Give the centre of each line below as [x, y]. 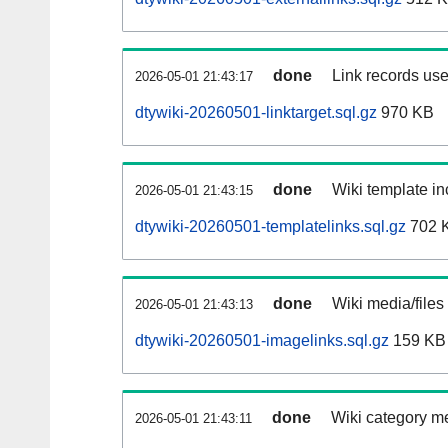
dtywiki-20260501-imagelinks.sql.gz [262, 341]
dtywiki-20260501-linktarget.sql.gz [256, 113]
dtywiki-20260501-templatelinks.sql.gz [270, 227]
